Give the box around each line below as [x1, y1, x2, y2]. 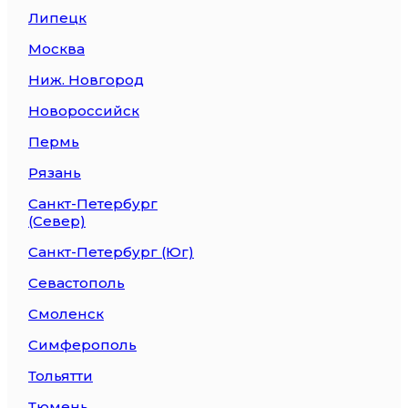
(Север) [28, 211, 86, 229]
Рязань [28, 163, 81, 181]
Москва [28, 39, 85, 57]
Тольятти [28, 366, 93, 384]
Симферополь [28, 335, 137, 353]
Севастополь [28, 273, 125, 291]
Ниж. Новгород [28, 70, 144, 88]
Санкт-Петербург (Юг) [28, 242, 194, 260]
